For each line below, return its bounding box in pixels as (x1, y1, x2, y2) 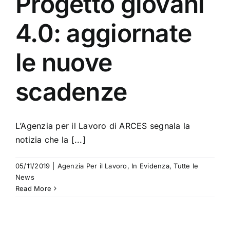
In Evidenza (131, 162, 169, 170)
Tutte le (174, 162, 199, 170)
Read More (15, 184, 52, 193)
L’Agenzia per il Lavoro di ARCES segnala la (15, 121, 190, 131)
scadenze (15, 76, 127, 107)
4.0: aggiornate (15, 18, 192, 49)
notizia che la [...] (15, 135, 86, 145)
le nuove (15, 47, 112, 78)
